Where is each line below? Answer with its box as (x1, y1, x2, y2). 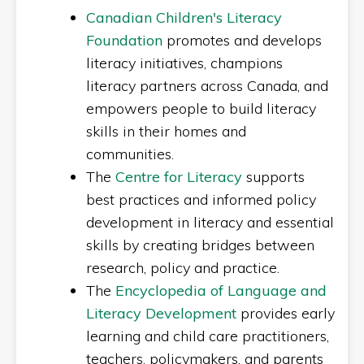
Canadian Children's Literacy (86, 8, 282, 27)
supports (242, 167, 305, 186)
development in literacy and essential (86, 213, 334, 232)
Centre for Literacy (115, 167, 242, 186)
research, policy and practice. (86, 258, 279, 277)
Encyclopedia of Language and (115, 281, 327, 300)
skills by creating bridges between (86, 236, 314, 254)
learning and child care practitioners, (86, 327, 329, 345)
